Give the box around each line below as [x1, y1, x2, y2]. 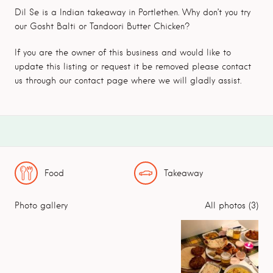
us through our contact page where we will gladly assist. [15, 76, 241, 85]
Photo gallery [15, 200, 68, 210]
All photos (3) [205, 200, 258, 210]
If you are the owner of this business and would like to [15, 48, 231, 57]
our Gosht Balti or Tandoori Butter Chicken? [15, 21, 190, 31]
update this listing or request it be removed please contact [15, 62, 251, 71]
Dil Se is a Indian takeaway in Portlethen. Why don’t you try [15, 7, 250, 17]
